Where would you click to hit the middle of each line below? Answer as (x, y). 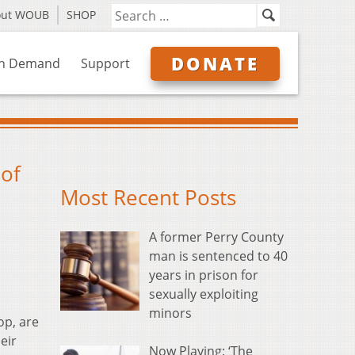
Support (105, 63)
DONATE (215, 63)
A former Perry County (216, 237)
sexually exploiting (204, 294)
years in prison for (204, 275)
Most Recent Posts (148, 198)
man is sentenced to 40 (218, 256)
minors (170, 313)
